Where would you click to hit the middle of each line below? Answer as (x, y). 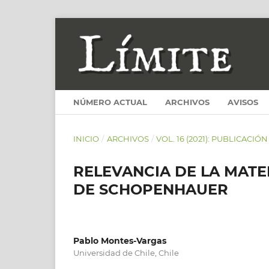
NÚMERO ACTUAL (110, 102)
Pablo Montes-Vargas (120, 240)
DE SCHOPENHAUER (151, 189)
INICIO (86, 138)
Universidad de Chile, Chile (126, 252)
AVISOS (243, 102)
